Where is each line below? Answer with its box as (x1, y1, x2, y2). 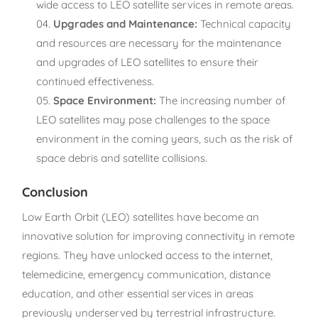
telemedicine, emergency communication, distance (22, 267, 271, 281)
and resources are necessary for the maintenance (36, 35, 282, 50)
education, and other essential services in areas (22, 286, 254, 300)
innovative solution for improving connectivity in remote (22, 229, 295, 243)
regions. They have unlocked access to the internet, (22, 248, 273, 262)
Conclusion (22, 183, 89, 200)
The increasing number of (156, 93, 286, 107)
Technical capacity (197, 16, 292, 31)
